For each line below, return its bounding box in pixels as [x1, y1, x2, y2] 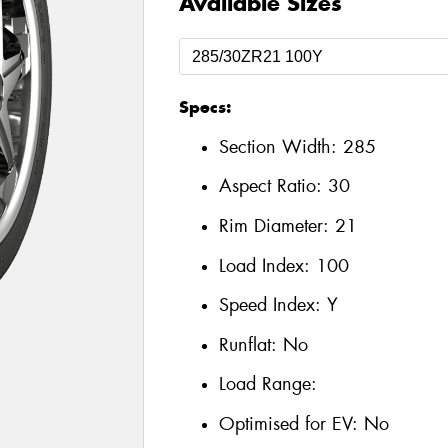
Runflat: [218, 332, 283, 357]
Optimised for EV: [218, 411, 364, 436]
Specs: [178, 96, 231, 119]
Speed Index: [218, 293, 327, 318]
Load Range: [218, 372, 317, 397]
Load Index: [218, 253, 316, 278]
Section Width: [218, 134, 343, 159]
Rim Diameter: [218, 213, 335, 238]
